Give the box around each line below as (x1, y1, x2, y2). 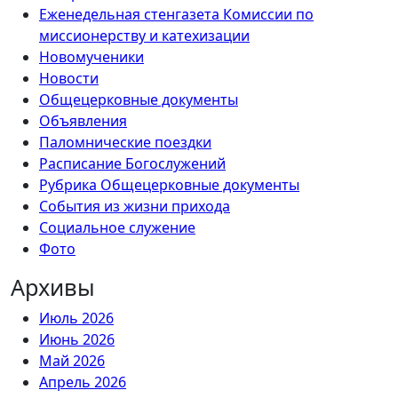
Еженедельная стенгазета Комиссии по (39, 4, 314, 24)
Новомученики (39, 46, 144, 67)
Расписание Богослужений (39, 153, 226, 173)
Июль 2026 (39, 307, 114, 328)
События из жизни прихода (39, 195, 230, 216)
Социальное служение (39, 217, 195, 237)
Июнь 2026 (39, 329, 115, 349)
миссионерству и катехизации (39, 25, 250, 45)
